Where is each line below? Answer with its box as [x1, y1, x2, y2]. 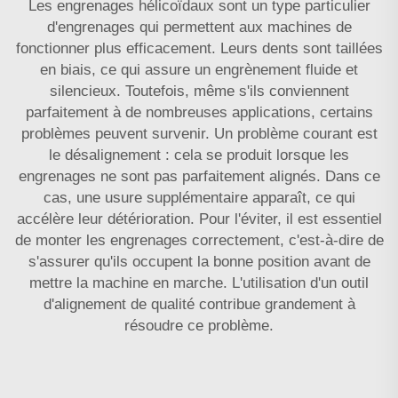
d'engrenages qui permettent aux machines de [46, 18, 352, 36]
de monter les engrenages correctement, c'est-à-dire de [14, 231, 384, 249]
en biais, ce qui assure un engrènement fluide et [40, 60, 358, 78]
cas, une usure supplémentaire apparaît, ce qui [43, 188, 355, 206]
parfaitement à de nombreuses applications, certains [25, 103, 373, 121]
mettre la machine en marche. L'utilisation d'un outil [29, 274, 369, 291]
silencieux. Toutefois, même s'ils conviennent [49, 82, 349, 99]
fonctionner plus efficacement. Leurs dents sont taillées [15, 39, 383, 57]
